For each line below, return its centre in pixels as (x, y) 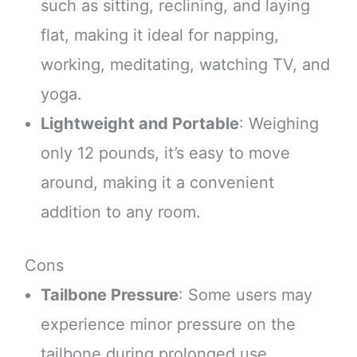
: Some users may (245, 294)
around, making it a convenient (157, 182)
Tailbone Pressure (109, 294)
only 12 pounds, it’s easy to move (165, 153)
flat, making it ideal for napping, (159, 35)
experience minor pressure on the (168, 324)
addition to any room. (120, 212)
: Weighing (279, 123)
